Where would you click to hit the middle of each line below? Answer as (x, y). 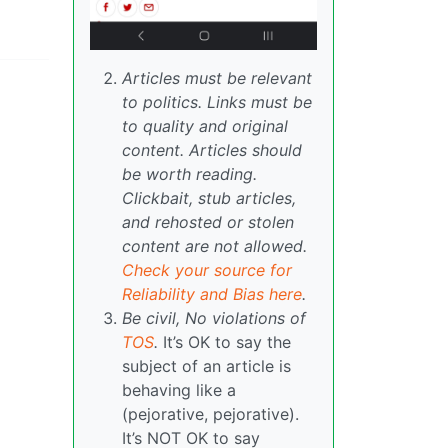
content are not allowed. (214, 246)
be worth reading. (189, 174)
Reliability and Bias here (212, 294)
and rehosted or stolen (208, 222)
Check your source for (207, 270)
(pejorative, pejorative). (210, 414)
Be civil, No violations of (214, 318)
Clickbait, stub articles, (209, 198)
